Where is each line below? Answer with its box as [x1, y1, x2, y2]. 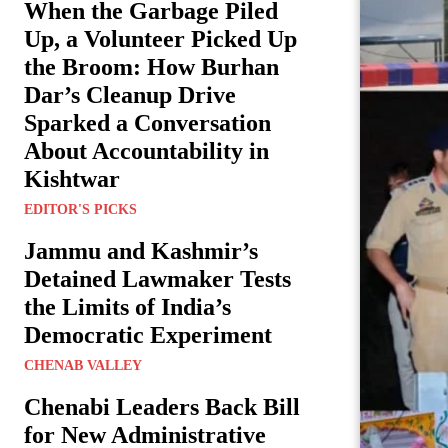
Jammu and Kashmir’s [24, 238, 258, 265]
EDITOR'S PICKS [24, 202, 137, 218]
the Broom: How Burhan [24, 54, 279, 81]
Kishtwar [24, 166, 120, 193]
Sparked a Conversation [24, 110, 271, 137]
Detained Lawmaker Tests [24, 266, 291, 293]
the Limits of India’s [24, 294, 231, 321]
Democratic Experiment [24, 322, 272, 349]
